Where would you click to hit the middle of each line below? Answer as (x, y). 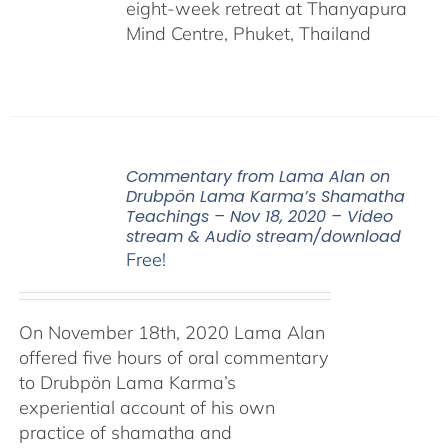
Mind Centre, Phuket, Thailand (248, 33)
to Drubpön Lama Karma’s (127, 382)
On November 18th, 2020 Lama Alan (171, 332)
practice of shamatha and (125, 432)
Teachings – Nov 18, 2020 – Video (259, 216)
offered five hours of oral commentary (173, 357)
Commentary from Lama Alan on (257, 176)
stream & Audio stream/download (263, 236)
